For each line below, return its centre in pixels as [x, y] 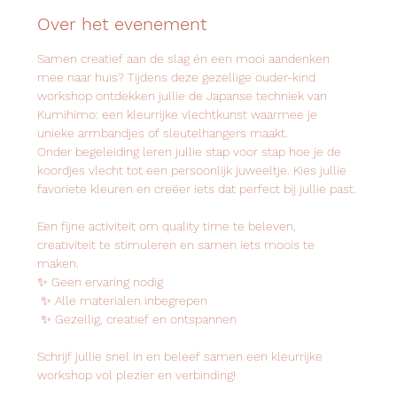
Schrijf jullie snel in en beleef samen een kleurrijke [182, 356]
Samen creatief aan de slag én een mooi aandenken [186, 58]
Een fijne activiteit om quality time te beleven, [169, 226]
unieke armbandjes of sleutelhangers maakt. [163, 133]
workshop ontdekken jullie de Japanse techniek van [184, 96]
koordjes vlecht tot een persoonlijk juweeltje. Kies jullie [194, 170]
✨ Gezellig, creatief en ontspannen [139, 319]
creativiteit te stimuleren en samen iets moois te [178, 245]
